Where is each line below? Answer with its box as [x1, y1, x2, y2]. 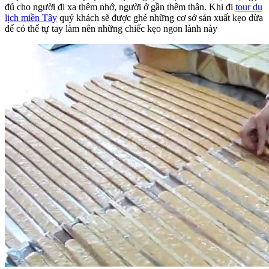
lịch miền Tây [5, 12, 57, 23]
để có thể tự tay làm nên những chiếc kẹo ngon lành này [5, 23, 217, 34]
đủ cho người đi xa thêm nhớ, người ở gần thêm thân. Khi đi [5, 1, 235, 12]
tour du [235, 1, 262, 12]
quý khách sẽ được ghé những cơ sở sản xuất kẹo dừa [57, 12, 263, 23]
